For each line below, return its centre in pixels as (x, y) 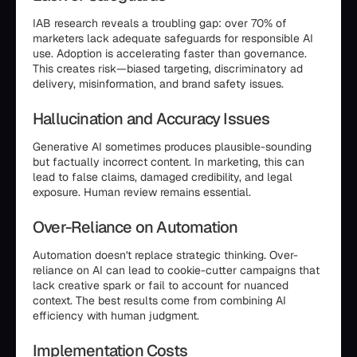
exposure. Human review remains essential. (142, 192)
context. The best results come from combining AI (159, 300)
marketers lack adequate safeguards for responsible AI (173, 38)
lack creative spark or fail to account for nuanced (161, 285)
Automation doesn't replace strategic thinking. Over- (165, 255)
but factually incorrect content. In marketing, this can (169, 162)
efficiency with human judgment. (116, 316)
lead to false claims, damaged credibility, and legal (163, 177)
